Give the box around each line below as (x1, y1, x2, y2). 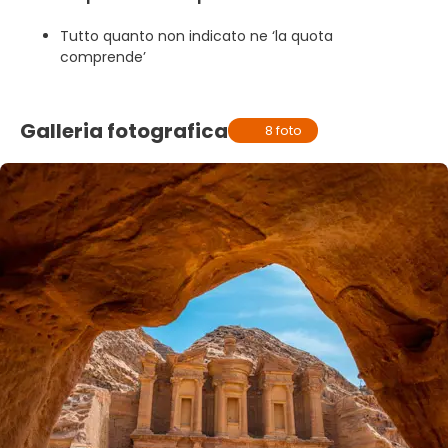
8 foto (265, 121, 303, 140)
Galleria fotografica (20, 116, 228, 145)
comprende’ (60, 47, 150, 67)
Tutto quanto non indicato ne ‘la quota (60, 26, 333, 46)
